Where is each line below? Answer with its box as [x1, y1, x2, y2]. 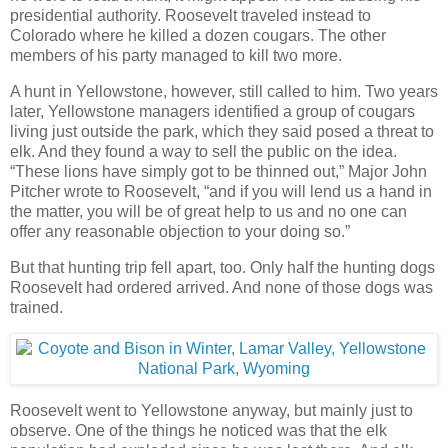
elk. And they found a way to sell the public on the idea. [10, 142, 397, 160]
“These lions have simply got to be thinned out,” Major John [10, 162, 427, 180]
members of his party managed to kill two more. [10, 46, 342, 64]
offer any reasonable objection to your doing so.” [10, 222, 350, 240]
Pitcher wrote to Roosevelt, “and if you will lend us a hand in [10, 182, 432, 200]
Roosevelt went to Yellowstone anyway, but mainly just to [10, 402, 413, 420]
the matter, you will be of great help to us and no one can [10, 202, 407, 220]
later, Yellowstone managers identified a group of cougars [10, 102, 415, 120]
